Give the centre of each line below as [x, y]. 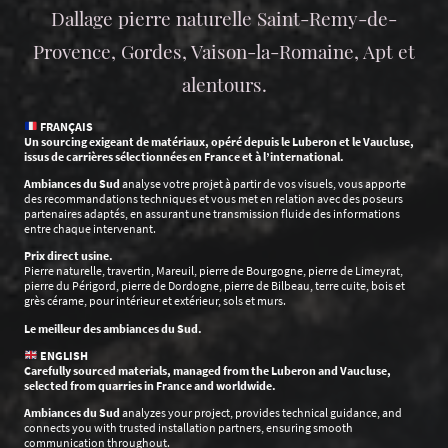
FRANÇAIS [66, 126]
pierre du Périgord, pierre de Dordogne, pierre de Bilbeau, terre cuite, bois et [214, 286]
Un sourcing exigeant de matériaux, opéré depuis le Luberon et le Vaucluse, [219, 141]
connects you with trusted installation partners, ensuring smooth [188, 428]
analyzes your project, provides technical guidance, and [261, 413]
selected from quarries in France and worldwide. [150, 385]
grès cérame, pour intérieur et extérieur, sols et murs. [155, 301]
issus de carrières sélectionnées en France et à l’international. [184, 156]
